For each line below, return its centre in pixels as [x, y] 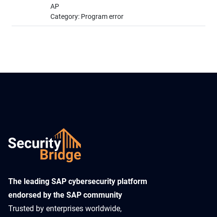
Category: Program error [87, 17]
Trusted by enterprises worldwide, [65, 209]
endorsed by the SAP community [65, 195]
